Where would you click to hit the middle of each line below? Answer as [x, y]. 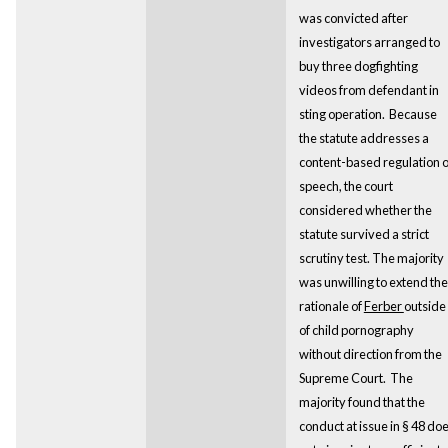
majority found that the [361, 401]
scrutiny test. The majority [371, 257]
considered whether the [365, 209]
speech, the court [345, 185]
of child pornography [356, 329]
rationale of [331, 305]
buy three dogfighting [358, 65]
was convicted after [353, 17]
